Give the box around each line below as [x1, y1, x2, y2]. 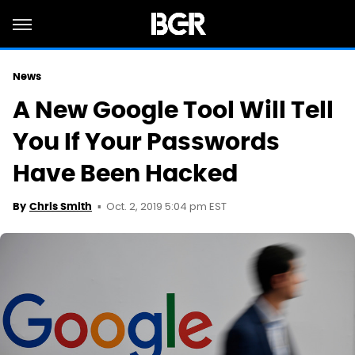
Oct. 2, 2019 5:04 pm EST [106, 199, 227, 216]
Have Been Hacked [13, 158, 238, 189]
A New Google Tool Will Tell [13, 94, 334, 125]
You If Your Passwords [13, 126, 280, 157]
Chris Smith [29, 200, 92, 213]
